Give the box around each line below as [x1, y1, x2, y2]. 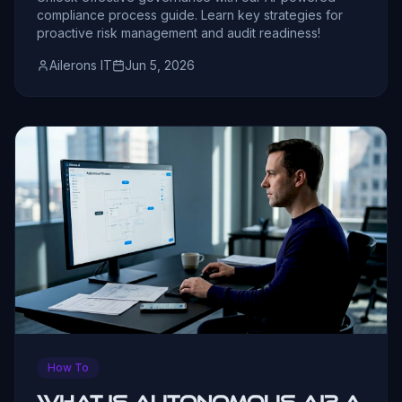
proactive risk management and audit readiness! [37, 24, 320, 40]
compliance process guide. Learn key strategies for [37, 6, 343, 22]
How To [48, 360, 89, 374]
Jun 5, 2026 [125, 57, 195, 73]
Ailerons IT [49, 57, 112, 73]
